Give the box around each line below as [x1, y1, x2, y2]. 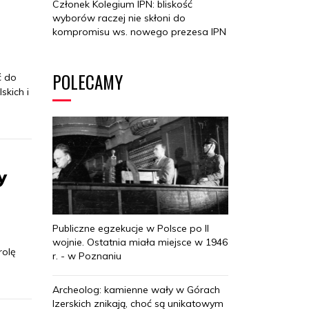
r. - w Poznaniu [52, 250, 121, 263]
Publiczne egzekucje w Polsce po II [52, 222, 209, 235]
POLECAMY [52, 68, 123, 94]
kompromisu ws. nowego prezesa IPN [52, 25, 226, 38]
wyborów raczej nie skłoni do [52, 11, 186, 24]
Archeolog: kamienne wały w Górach [52, 283, 220, 297]
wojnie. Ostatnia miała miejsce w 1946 [52, 236, 228, 249]
